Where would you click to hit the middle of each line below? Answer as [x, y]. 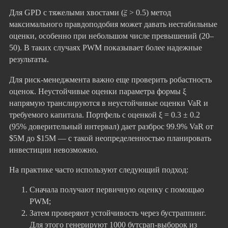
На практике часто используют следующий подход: [99, 170]
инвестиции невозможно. [54, 150]
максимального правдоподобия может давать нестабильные [113, 24]
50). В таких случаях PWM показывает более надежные [106, 48]
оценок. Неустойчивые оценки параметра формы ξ [98, 91]
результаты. [29, 60]
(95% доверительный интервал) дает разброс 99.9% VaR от [111, 126]
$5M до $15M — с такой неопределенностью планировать [110, 138]
